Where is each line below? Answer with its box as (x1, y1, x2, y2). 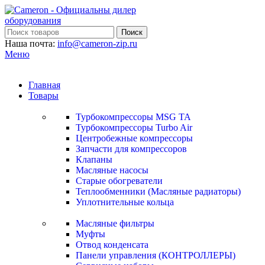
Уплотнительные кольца (76, 197, 174, 207)
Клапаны (76, 154, 112, 164)
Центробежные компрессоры (76, 133, 193, 143)
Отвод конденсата (76, 240, 148, 250)
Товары (28, 91, 59, 101)
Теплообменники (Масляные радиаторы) (76, 186, 241, 196)
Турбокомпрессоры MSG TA (76, 112, 191, 122)
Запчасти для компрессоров (76, 144, 187, 154)
